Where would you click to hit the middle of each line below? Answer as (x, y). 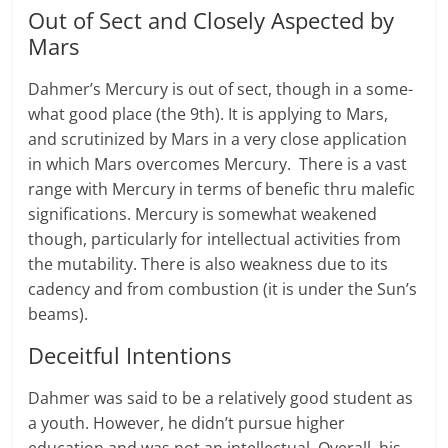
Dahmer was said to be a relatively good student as (221, 398)
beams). (58, 314)
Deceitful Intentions (130, 355)
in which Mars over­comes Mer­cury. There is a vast (218, 164)
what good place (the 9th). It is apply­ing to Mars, (208, 114)
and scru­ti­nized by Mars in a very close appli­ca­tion (218, 139)
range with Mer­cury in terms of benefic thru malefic (222, 189)
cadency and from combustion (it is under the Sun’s (223, 289)
